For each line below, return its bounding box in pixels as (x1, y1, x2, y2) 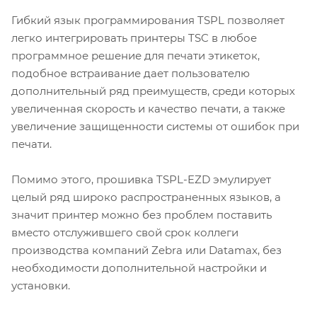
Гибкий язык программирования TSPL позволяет (11, 13, 284, 28)
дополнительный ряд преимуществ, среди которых (11, 84, 295, 98)
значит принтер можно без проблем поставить (11, 208, 272, 222)
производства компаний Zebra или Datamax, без (11, 243, 282, 258)
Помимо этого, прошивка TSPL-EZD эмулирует (11, 173, 271, 187)
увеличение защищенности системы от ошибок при (11, 120, 299, 134)
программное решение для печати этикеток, (11, 49, 260, 63)
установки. (11, 279, 70, 293)
